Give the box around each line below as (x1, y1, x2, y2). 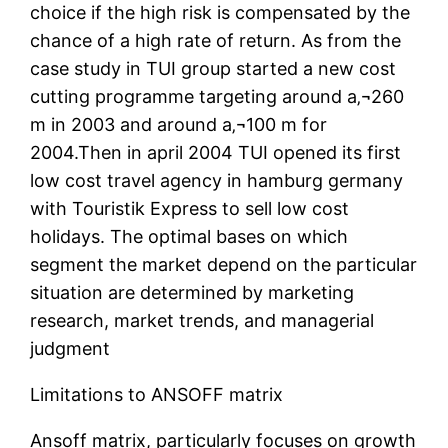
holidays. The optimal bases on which (30, 226, 349, 248)
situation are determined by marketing (30, 282, 355, 304)
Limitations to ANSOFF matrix (30, 384, 284, 406)
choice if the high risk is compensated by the (30, 2, 411, 24)
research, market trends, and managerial (30, 310, 375, 332)
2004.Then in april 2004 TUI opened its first (30, 142, 402, 164)
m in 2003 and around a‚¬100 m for (30, 114, 328, 136)
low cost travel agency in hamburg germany (30, 170, 404, 192)
